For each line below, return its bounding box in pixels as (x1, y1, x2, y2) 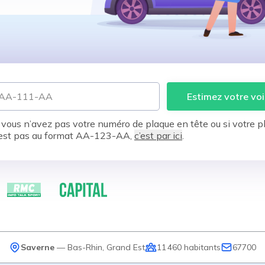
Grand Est (106, 241, 145, 253)
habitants (182, 241, 221, 253)
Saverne (21, 241, 54, 253)
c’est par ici (134, 130, 182, 142)
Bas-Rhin (67, 241, 102, 253)
